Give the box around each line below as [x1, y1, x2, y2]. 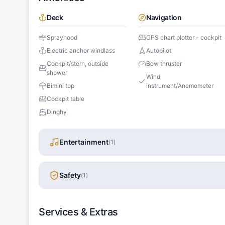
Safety [59, 171, 81, 180]
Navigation [146, 13, 182, 22]
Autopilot [146, 47, 172, 55]
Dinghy [47, 108, 67, 116]
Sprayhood [47, 34, 77, 42]
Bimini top [47, 82, 74, 90]
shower [47, 69, 67, 77]
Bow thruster [146, 60, 182, 68]
